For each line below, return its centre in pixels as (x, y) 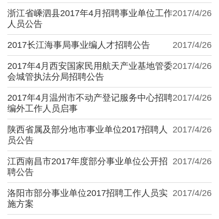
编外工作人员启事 (43, 108)
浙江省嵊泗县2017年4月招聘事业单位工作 (90, 13)
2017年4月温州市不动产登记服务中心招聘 (90, 98)
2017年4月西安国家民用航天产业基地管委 (90, 66)
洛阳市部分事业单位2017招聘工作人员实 (88, 193)
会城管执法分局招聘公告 (56, 77)
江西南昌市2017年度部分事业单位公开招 (88, 161)
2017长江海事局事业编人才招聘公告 (79, 45)
